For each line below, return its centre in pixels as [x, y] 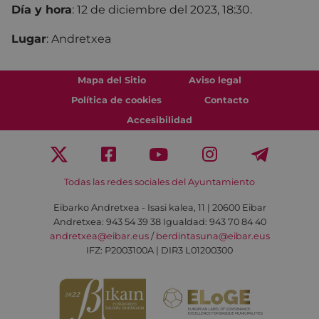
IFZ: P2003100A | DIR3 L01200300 [159, 251]
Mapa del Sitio [112, 80]
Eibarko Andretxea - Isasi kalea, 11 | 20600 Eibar [159, 208]
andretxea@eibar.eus [99, 236]
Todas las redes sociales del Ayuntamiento [159, 182]
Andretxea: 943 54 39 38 [108, 222]
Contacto [226, 100]
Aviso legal [215, 80]
